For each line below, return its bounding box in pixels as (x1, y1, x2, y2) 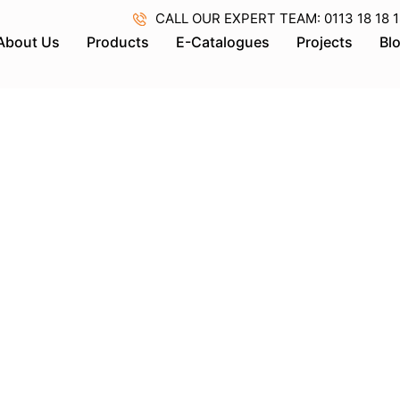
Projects (296, 33, 353, 51)
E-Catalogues (176, 33, 270, 51)
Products (87, 33, 149, 51)
